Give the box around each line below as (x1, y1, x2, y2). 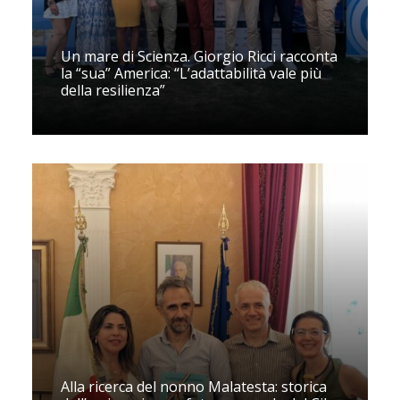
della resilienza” (61, 79, 165, 100)
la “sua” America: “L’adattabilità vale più (61, 62, 321, 83)
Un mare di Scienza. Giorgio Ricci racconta (61, 46, 337, 66)
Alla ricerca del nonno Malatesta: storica (61, 376, 327, 396)
